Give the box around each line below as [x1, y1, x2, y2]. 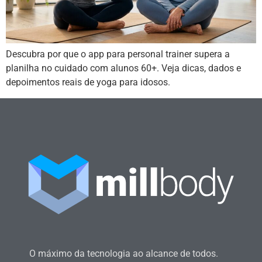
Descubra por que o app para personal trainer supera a [6, 49, 230, 60]
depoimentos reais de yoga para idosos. [6, 77, 170, 88]
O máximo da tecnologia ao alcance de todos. [29, 248, 218, 260]
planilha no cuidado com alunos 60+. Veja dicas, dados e [6, 63, 241, 74]
